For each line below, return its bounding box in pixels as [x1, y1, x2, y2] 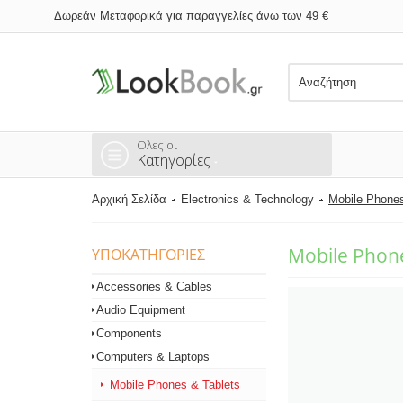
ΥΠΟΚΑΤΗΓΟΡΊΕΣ [92, 245, 205, 264]
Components [96, 327, 162, 340]
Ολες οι [137, 137, 177, 153]
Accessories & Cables [96, 280, 212, 293]
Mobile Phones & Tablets [110, 378, 240, 391]
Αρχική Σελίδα [92, 193, 166, 206]
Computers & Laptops [96, 350, 210, 363]
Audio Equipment [96, 303, 185, 317]
